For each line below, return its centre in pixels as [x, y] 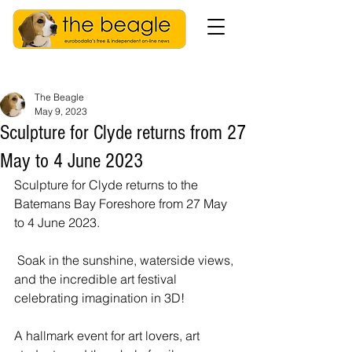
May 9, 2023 [61, 111]
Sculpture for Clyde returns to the [108, 185]
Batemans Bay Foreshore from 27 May [122, 203]
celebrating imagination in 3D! [101, 298]
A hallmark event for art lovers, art [108, 335]
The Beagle [59, 97]
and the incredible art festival [97, 279]
